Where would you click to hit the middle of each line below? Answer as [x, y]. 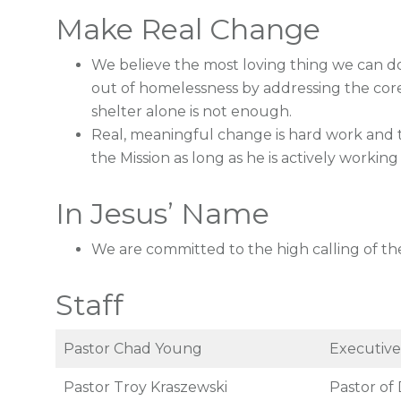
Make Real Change [188, 29]
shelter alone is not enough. [192, 111]
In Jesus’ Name [162, 213]
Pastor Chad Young [133, 349]
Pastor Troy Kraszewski [145, 387]
